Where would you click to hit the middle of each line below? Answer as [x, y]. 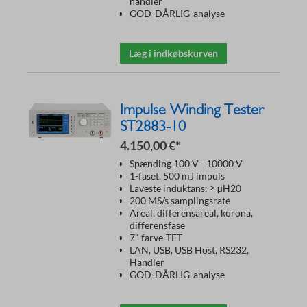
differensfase [157, 225]
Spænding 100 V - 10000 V [186, 163]
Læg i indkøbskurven [173, 53]
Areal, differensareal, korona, [191, 213]
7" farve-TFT [156, 237]
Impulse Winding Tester [192, 110]
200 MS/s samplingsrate [180, 200]
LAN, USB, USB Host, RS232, [189, 250]
